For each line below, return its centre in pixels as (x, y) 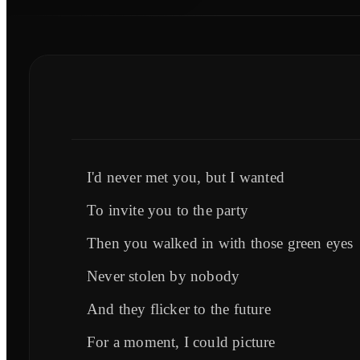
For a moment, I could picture (181, 342)
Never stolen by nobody (164, 276)
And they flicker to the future (179, 309)
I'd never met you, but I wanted (186, 177)
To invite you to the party (168, 210)
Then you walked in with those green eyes (220, 243)
